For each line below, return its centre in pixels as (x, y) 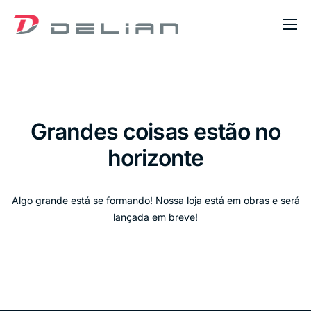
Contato (37, 163)
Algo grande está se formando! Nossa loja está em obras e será (155, 200)
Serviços (41, 105)
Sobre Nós (46, 76)
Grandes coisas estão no (155, 132)
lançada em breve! (155, 217)
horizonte (155, 158)
